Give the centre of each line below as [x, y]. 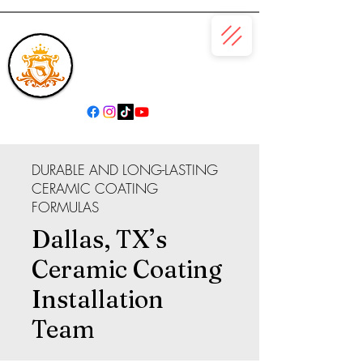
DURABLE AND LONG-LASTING [125, 170]
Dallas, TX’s [99, 239]
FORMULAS [65, 207]
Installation [98, 299]
